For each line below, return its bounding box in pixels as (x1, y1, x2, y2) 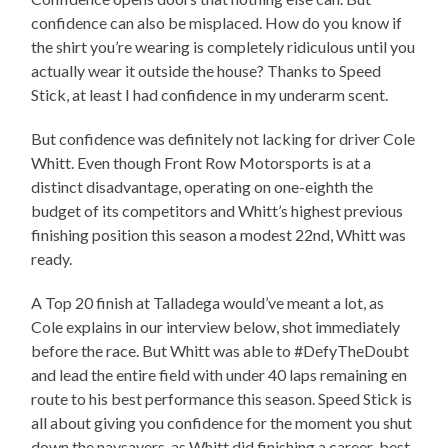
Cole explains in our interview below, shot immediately (31, 316, 401, 336)
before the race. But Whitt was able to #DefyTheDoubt (31, 340, 410, 360)
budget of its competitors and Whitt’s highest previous (31, 200, 404, 220)
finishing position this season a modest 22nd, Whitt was (31, 224, 407, 244)
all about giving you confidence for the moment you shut (31, 412, 413, 432)
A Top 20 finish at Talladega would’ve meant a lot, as (31, 292, 385, 312)
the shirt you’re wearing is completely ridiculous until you (31, 36, 416, 56)
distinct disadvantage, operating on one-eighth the (31, 176, 374, 196)
